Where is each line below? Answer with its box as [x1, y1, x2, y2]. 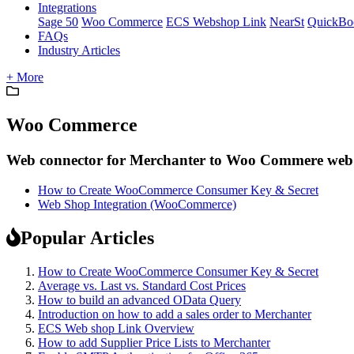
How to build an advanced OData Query [38, 293, 241, 307]
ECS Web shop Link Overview [38, 322, 194, 336]
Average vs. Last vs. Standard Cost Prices [38, 279, 246, 293]
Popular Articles [21, 228, 154, 249]
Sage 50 [38, 14, 78, 28]
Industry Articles [38, 43, 120, 57]
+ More [6, 70, 43, 84]
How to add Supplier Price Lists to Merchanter [38, 336, 270, 350]
